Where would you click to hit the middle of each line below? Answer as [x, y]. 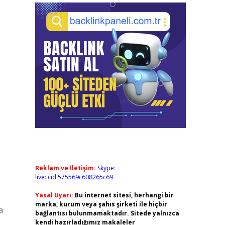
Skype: [106, 168]
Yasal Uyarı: [54, 195]
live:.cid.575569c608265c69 [74, 177]
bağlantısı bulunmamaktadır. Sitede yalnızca [107, 213]
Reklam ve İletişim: [65, 168]
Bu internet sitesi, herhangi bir [124, 195]
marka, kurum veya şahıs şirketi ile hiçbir [101, 204]
